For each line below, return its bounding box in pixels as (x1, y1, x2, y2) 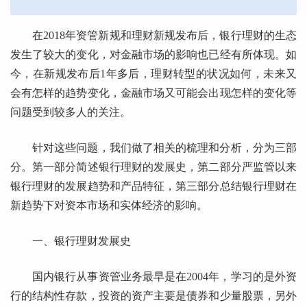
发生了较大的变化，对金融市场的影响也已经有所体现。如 (10, 49, 297, 61)
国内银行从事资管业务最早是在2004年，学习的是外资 (32, 271, 297, 283)
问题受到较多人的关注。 (10, 106, 131, 119)
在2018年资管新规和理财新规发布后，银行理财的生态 (32, 29, 297, 42)
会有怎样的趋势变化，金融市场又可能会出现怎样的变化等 (10, 87, 297, 99)
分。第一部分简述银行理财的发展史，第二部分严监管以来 (10, 161, 297, 173)
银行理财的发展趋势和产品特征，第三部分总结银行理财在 (10, 180, 297, 193)
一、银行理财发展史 (32, 235, 131, 247)
